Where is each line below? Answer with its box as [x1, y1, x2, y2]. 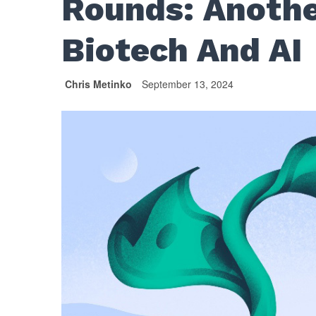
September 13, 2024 [142, 77, 234, 91]
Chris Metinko [65, 77, 133, 91]
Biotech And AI [61, 30, 303, 69]
